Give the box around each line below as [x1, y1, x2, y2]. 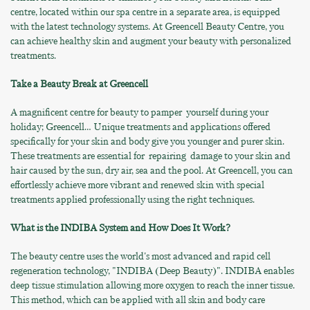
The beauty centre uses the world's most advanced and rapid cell [10, 249, 271, 263]
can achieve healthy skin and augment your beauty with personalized [10, 34, 291, 48]
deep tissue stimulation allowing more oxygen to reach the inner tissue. [10, 278, 295, 292]
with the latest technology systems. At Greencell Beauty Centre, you [10, 19, 284, 33]
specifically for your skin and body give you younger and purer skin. [10, 134, 284, 148]
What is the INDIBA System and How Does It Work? [10, 221, 230, 235]
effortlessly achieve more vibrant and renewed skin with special [10, 178, 264, 192]
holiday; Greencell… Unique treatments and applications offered [10, 120, 271, 134]
